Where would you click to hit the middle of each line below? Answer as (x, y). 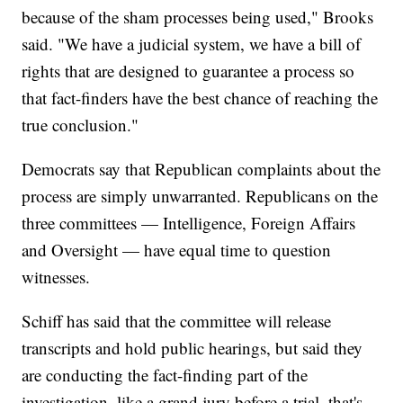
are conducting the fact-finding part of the (165, 375)
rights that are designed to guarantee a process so (188, 71)
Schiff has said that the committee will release (177, 321)
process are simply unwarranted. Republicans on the (200, 196)
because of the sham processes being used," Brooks (198, 17)
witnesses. (56, 277)
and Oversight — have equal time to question (177, 250)
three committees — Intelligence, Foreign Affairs (189, 223)
